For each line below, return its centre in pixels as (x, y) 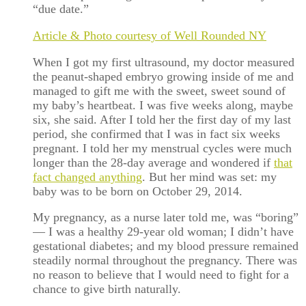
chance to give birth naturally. (107, 289)
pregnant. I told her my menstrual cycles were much (162, 148)
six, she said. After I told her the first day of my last (162, 119)
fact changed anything (87, 177)
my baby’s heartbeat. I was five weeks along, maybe (163, 105)
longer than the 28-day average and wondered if (153, 162)
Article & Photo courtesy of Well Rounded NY (150, 35)
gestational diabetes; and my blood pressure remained (166, 246)
